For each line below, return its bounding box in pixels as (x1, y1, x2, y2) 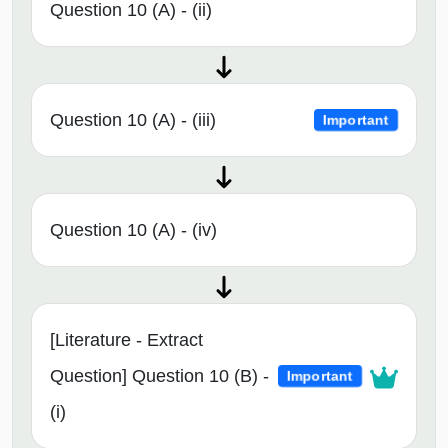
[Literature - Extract (50, 330, 203, 351)
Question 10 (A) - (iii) (50, 110, 216, 131)
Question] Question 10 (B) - (50, 366, 269, 387)
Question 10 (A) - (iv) (50, 220, 217, 241)
